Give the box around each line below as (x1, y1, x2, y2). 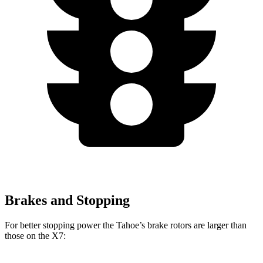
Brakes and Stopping (5, 192, 130, 208)
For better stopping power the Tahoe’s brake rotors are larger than (5, 220, 247, 230)
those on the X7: (5, 230, 66, 241)
